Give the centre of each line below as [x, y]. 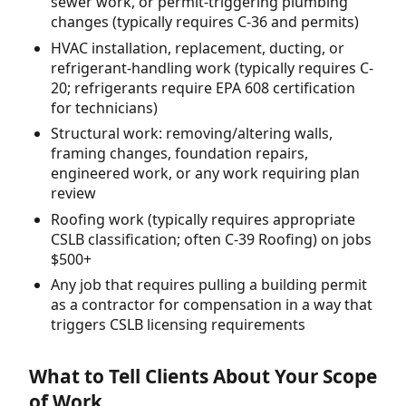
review [73, 193]
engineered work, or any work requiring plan [205, 174]
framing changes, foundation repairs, [179, 154]
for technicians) [104, 107]
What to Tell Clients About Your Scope [203, 376]
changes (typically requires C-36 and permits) [205, 22]
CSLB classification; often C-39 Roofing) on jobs [211, 239]
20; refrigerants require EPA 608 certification [203, 87]
